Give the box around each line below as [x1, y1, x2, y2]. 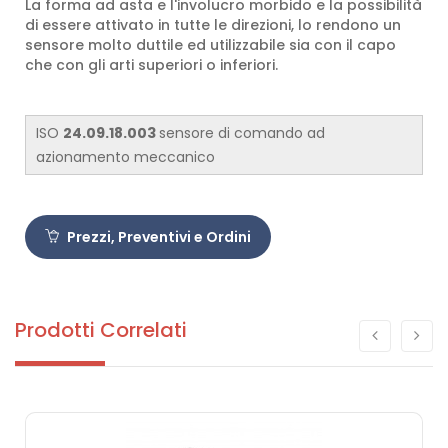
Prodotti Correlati [15, 316, 187, 344]
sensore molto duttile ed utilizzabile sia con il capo [25, 35, 396, 55]
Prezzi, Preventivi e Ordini [64, 227, 251, 247]
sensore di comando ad [159, 123, 325, 143]
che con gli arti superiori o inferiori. [25, 55, 278, 75]
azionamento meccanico [36, 147, 215, 167]
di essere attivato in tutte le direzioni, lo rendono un [25, 15, 401, 35]
